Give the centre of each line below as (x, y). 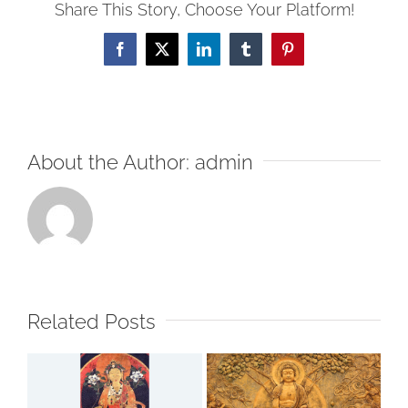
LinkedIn (229, 55)
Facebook (147, 55)
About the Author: (111, 163)
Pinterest (311, 55)
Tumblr (265, 55)
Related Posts (92, 322)
